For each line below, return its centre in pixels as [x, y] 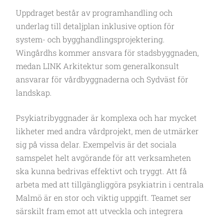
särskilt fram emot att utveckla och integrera [99, 211]
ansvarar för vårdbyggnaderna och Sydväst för [102, 79]
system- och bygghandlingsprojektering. [90, 39]
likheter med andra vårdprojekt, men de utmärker [107, 131]
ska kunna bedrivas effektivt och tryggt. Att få [101, 171]
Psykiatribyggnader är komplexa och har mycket [106, 117]
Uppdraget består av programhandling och [94, 12]
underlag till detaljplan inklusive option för [95, 26]
